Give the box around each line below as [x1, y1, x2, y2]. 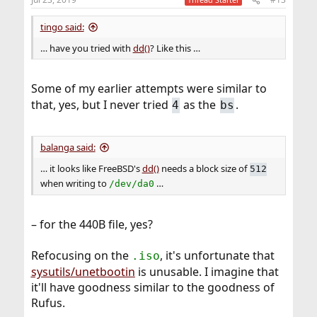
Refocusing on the [30, 247, 132, 263]
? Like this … [149, 42, 200, 55]
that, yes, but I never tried [30, 97, 171, 113]
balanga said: [40, 140, 96, 154]
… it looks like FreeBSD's [40, 162, 142, 175]
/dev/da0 [108, 178, 154, 189]
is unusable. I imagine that [134, 263, 279, 279]
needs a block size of [158, 162, 249, 175]
